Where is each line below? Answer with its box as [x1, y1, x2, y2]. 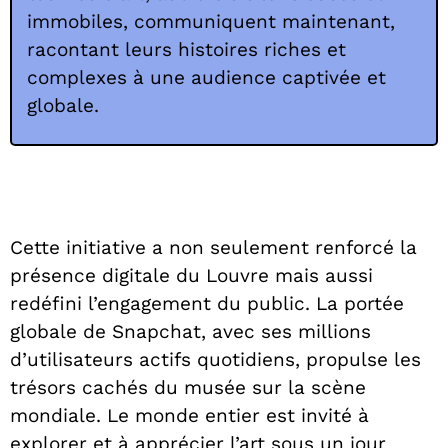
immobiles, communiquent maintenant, [27, 9, 395, 33]
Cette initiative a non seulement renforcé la [10, 236, 417, 260]
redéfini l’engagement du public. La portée [10, 292, 404, 316]
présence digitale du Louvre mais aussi [10, 264, 373, 288]
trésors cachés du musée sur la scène [10, 376, 366, 400]
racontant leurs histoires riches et [27, 37, 346, 61]
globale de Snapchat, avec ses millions [10, 320, 371, 344]
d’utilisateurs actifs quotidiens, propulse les [10, 348, 421, 372]
